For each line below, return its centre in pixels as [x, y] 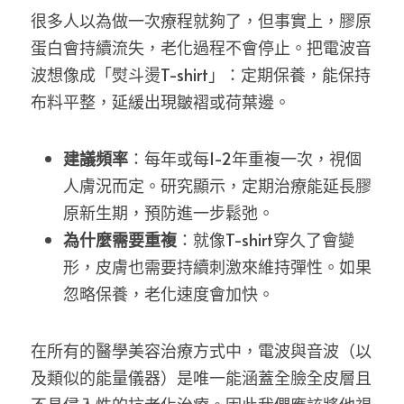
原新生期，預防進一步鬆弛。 [169, 212]
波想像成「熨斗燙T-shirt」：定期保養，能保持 [201, 74]
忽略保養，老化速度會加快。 [169, 294]
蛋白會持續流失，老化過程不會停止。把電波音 [201, 47]
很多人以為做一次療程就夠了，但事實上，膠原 [201, 20]
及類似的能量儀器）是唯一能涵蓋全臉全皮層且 [201, 377]
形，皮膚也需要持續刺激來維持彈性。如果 [217, 266]
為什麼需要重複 [120, 239]
